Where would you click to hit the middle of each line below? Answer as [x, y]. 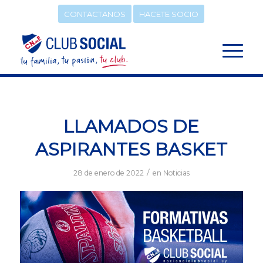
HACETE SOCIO [169, 14]
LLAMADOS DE [131, 127]
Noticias [176, 173]
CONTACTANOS [95, 14]
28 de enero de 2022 [108, 173]
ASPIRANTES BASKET [131, 149]
